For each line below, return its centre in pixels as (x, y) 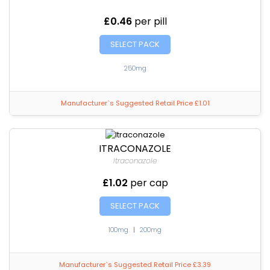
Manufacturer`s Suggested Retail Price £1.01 (135, 103)
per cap (149, 183)
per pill (150, 21)
